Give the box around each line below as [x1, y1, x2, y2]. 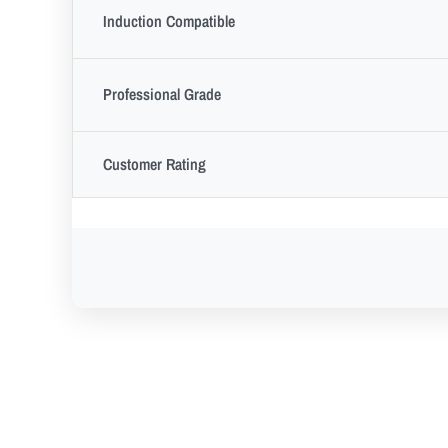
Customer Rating [103, 152, 206, 175]
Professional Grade [103, 82, 221, 105]
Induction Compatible [103, 9, 235, 32]
